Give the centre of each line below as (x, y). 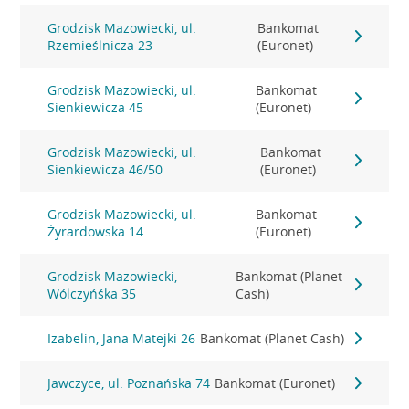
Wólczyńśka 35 (92, 294)
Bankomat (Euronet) (275, 383)
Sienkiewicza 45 (96, 107)
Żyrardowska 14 (96, 231)
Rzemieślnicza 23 (100, 45)
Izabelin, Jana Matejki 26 (122, 338)
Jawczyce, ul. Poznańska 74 (129, 383)
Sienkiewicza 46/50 (105, 169)
